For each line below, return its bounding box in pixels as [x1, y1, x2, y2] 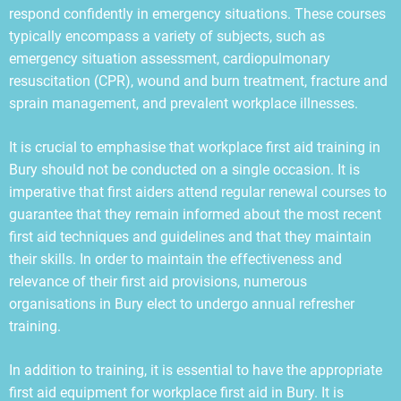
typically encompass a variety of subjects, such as [9, 28, 325, 46]
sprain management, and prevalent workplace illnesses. [9, 95, 358, 113]
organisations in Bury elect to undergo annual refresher [9, 295, 354, 313]
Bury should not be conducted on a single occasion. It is [9, 161, 360, 179]
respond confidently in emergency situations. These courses [9, 5, 386, 23]
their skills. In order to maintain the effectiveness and [9, 251, 342, 269]
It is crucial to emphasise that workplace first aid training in [9, 139, 380, 157]
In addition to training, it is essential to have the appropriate [9, 362, 382, 380]
